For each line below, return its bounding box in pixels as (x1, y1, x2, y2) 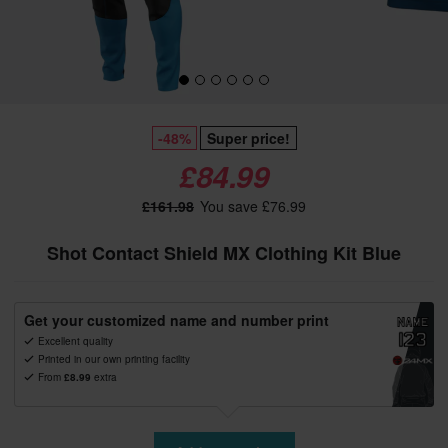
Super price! (206, 128, 290, 148)
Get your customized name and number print (24, 310, 329, 330)
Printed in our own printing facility (38, 352, 190, 366)
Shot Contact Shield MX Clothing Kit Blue (47, 240, 401, 266)
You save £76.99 (196, 196, 306, 216)
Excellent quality (38, 334, 113, 348)
